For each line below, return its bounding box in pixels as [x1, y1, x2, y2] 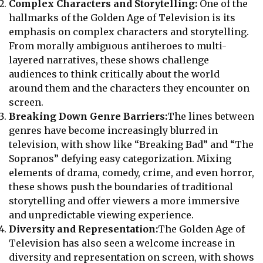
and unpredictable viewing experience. [9, 208, 194, 221]
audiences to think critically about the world [9, 68, 220, 80]
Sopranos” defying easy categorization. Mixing [9, 152, 231, 164]
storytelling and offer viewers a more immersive [9, 194, 240, 207]
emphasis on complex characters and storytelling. [9, 25, 249, 38]
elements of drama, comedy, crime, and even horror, [9, 166, 254, 178]
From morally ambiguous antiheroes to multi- [9, 39, 227, 52]
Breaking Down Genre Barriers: [9, 110, 167, 122]
